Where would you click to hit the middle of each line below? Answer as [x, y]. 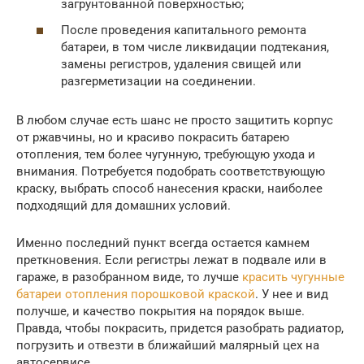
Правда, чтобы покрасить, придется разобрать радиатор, [180, 328]
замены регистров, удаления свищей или [181, 64]
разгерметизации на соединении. [158, 81]
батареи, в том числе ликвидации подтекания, [195, 47]
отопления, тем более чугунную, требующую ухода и [166, 154]
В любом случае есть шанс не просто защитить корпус [175, 120]
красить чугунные [293, 277]
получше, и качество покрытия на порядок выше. [160, 311]
